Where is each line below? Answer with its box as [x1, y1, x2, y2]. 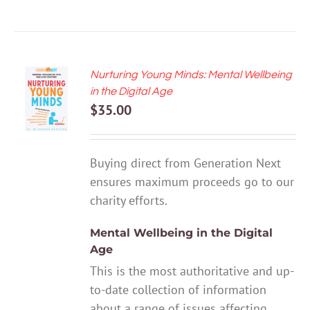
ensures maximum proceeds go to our [90, 174, 295, 190]
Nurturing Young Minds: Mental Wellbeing [90, 69, 293, 81]
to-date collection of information [90, 281, 267, 298]
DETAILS [26, 120, 66, 134]
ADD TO [28, 71, 65, 84]
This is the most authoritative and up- [90, 262, 295, 279]
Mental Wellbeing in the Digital [90, 226, 273, 239]
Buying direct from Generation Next [90, 155, 282, 172]
